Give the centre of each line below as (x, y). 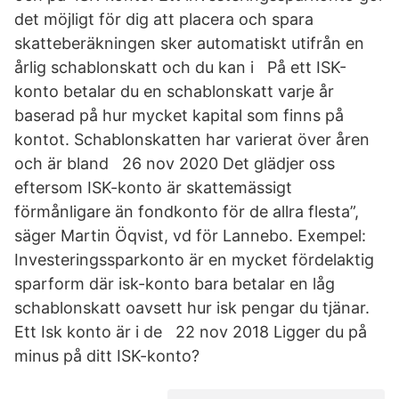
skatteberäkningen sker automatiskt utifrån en (189, 43)
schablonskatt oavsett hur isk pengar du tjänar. (192, 308)
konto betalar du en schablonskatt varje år (174, 91)
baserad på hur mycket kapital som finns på (179, 115)
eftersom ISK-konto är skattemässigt (153, 187)
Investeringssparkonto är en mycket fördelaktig (194, 260)
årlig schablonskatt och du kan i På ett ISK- (180, 67)
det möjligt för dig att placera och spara (164, 19)
